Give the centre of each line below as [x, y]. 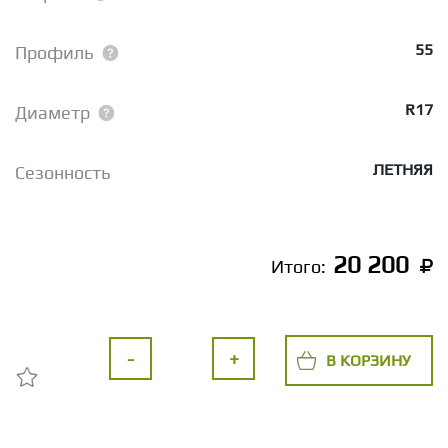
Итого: [300, 266]
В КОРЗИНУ [368, 360]
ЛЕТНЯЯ [403, 169]
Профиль [54, 52]
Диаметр [52, 112]
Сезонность [63, 172]
